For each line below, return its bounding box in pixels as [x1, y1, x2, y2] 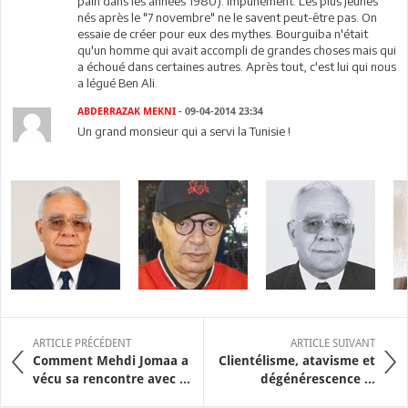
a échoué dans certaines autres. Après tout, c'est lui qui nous [77, 59, 397, 74]
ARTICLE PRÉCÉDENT [33, 337, 131, 350]
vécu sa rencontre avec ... [33, 372, 190, 386]
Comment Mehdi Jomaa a [33, 353, 189, 368]
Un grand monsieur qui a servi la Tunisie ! [77, 124, 291, 138]
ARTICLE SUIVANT [291, 337, 375, 350]
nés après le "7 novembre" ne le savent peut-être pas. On [77, 10, 378, 25]
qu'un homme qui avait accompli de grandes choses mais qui [77, 43, 397, 57]
